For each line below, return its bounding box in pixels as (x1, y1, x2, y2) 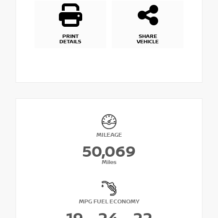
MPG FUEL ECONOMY (78, 198, 140, 206)
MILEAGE (96, 131, 122, 139)
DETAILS (59, 38, 81, 46)
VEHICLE (137, 38, 159, 46)
